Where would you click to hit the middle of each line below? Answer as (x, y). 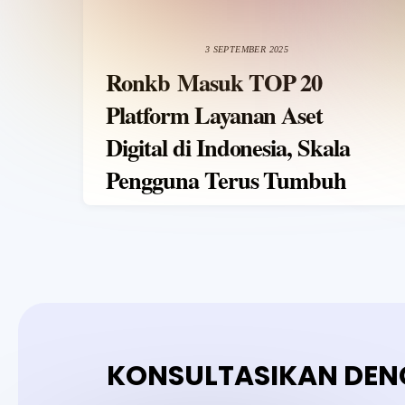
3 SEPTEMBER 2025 (247, 49)
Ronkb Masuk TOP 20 (214, 81)
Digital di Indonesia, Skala (228, 146)
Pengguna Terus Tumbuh (226, 179)
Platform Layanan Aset (215, 114)
